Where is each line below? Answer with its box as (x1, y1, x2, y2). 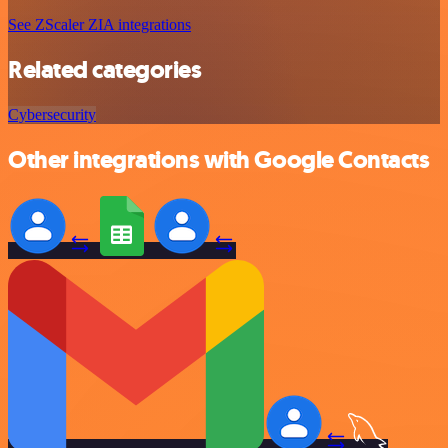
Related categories (8, 53, 202, 86)
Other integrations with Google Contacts (8, 143, 430, 176)
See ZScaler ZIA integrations (8, 16, 191, 34)
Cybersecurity (8, 105, 96, 123)
